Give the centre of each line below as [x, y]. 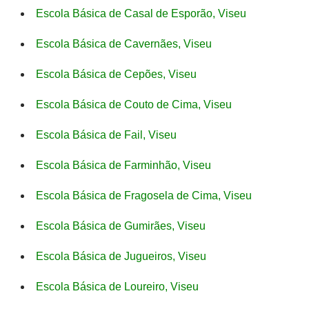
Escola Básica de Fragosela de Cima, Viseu [144, 196]
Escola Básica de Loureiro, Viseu [117, 287]
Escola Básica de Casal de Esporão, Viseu [141, 13]
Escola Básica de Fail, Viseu [106, 135]
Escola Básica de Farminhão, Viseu [123, 165]
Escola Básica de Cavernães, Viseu [124, 44]
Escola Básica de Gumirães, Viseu [121, 226]
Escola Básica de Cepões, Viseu [116, 74]
